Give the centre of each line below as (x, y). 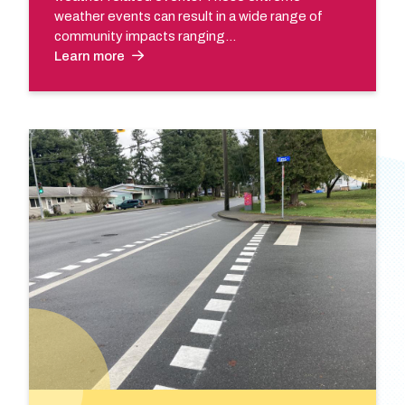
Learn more (90, 56)
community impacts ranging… (146, 36)
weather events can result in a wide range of (189, 16)
